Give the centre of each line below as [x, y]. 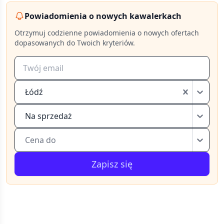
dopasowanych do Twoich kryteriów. [75, 43]
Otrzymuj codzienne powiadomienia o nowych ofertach [107, 33]
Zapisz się [112, 164]
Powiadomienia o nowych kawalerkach [103, 16]
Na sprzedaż [48, 116]
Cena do [40, 140]
